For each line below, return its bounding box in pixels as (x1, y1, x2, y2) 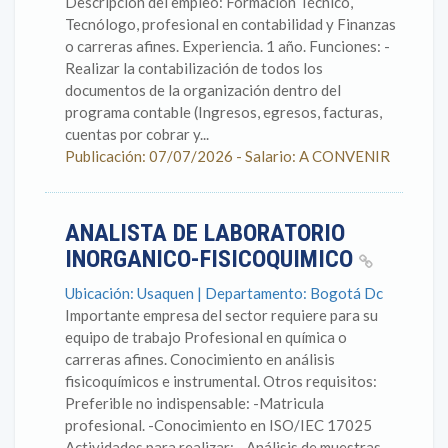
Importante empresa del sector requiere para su (65, 306, 378, 324)
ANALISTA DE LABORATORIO (65, 219, 345, 247)
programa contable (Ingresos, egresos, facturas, (65, 103, 382, 121)
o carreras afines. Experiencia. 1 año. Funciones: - (65, 37, 390, 55)
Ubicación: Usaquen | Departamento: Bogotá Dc (65, 284, 383, 302)
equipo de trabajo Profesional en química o (65, 328, 347, 346)
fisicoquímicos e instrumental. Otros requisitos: (65, 372, 377, 390)
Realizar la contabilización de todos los (65, 59, 323, 77)
